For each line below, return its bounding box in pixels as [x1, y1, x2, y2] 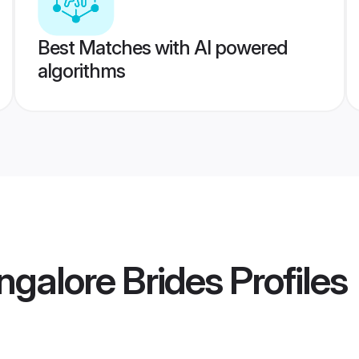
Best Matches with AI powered [37, 36, 288, 59]
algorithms [37, 59, 125, 83]
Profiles [222, 256, 347, 305]
